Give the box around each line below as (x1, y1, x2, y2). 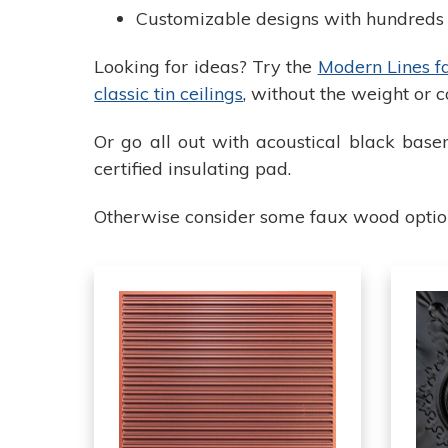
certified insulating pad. (94, 157, 292, 181)
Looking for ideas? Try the (94, 55, 318, 79)
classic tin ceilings (94, 82, 244, 106)
